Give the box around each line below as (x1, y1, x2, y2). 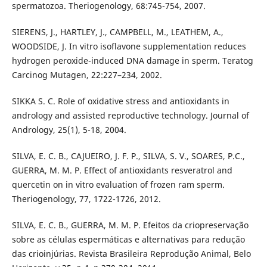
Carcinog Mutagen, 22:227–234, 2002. (11, 69, 162, 80)
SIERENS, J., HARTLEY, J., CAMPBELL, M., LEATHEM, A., (11, 26, 223, 38)
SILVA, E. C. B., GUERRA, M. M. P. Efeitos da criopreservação (11, 219, 249, 231)
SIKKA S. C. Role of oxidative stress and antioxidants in (11, 95, 229, 107)
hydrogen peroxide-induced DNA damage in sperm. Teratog (11, 54, 253, 66)
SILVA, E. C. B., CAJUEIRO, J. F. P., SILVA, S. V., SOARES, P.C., (11, 150, 245, 162)
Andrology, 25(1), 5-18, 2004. (11, 123, 126, 135)
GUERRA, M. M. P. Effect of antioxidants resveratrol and (11, 164, 232, 176)
